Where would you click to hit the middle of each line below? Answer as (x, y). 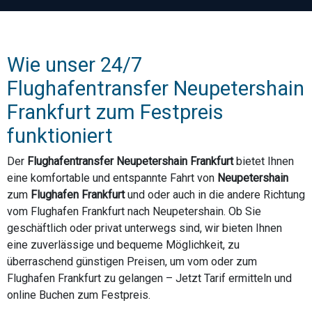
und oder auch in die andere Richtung (215, 195)
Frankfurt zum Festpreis (115, 112)
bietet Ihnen (264, 161)
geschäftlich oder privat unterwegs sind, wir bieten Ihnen (145, 228)
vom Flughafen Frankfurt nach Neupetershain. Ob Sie (134, 211)
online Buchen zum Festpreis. (79, 295)
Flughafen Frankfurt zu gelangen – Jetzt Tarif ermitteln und (149, 278)
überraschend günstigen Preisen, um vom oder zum (132, 262)
